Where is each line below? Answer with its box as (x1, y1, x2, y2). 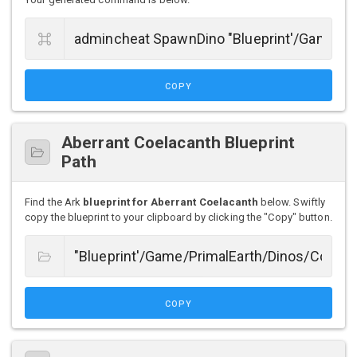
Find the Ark (25, 196, 84, 209)
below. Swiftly (257, 196, 326, 209)
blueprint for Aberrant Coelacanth (83, 196, 258, 209)
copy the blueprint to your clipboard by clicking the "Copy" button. (25, 211, 332, 224)
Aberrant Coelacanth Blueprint (61, 133, 295, 153)
